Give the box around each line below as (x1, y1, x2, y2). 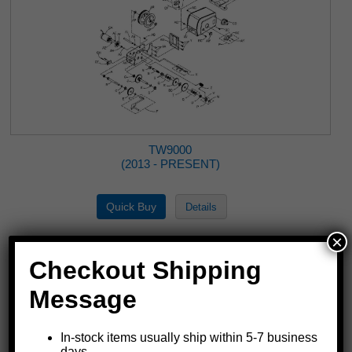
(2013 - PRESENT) (120, 156, 220, 170)
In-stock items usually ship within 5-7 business (60, 331, 318, 345)
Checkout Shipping (29, 255, 262, 284)
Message (29, 284, 137, 313)
